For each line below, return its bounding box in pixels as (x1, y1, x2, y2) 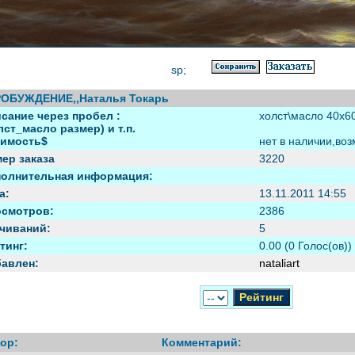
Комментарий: (161, 335, 242, 349)
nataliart (258, 256, 300, 269)
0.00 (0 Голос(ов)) (258, 239, 352, 252)
